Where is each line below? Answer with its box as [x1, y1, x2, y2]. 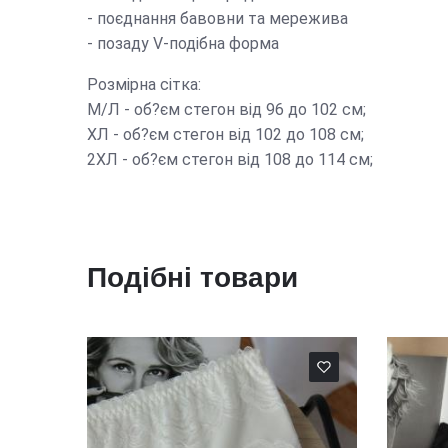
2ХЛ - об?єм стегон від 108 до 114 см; [87, 149, 373, 169]
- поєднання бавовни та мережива [87, 8, 348, 28]
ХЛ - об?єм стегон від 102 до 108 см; [87, 124, 364, 144]
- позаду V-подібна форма [87, 33, 279, 53]
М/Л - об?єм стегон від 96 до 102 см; [87, 99, 366, 119]
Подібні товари [87, 261, 298, 293]
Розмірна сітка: [87, 74, 201, 94]
